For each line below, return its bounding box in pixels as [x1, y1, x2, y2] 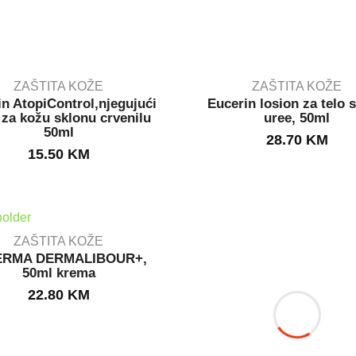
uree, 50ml [264, 110, 331, 126]
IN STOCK [32, 280, 86, 293]
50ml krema [21, 265, 95, 281]
